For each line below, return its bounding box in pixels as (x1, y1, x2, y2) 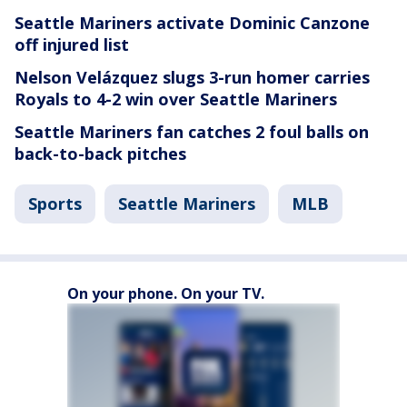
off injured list (15, 34, 129, 56)
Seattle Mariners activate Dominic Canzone (15, 12, 370, 35)
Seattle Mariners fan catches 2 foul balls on (15, 121, 369, 144)
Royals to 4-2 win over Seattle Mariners (15, 88, 337, 111)
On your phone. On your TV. (67, 283, 264, 304)
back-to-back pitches (15, 143, 186, 165)
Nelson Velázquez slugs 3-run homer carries (15, 66, 370, 89)
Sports (28, 193, 82, 215)
